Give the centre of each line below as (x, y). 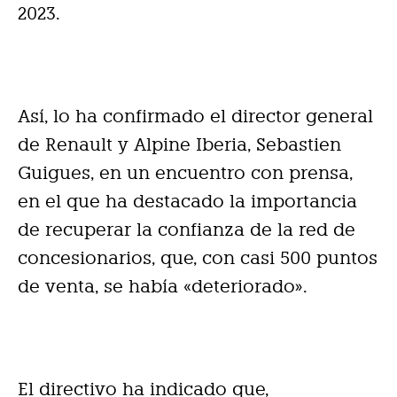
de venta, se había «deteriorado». (163, 286)
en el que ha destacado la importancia (187, 201)
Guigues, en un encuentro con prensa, (185, 172)
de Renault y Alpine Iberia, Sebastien (179, 144)
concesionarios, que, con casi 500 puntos (198, 257)
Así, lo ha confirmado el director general (195, 116)
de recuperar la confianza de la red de (187, 229)
